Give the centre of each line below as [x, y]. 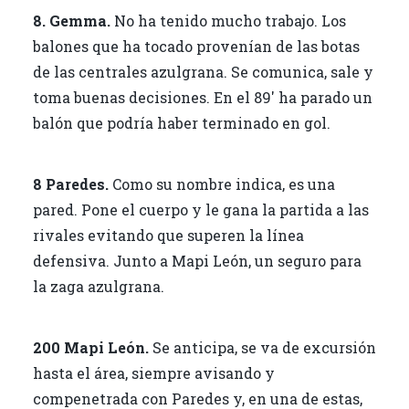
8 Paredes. [70, 184]
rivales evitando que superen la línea [168, 235]
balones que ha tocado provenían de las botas [196, 46]
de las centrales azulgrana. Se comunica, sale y [203, 71]
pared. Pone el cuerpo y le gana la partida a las [200, 209]
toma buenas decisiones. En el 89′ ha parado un [202, 97]
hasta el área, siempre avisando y [153, 372]
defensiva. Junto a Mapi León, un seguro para [197, 260]
